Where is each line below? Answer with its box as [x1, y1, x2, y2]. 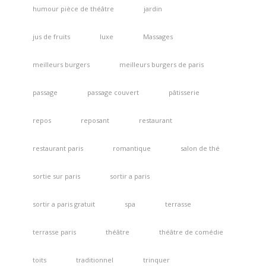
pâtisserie [168, 88, 199, 97]
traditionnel [75, 255, 113, 265]
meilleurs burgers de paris [119, 60, 204, 69]
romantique [112, 144, 151, 153]
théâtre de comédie [159, 227, 223, 237]
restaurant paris [32, 144, 83, 153]
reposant [80, 116, 109, 125]
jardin [143, 4, 162, 14]
